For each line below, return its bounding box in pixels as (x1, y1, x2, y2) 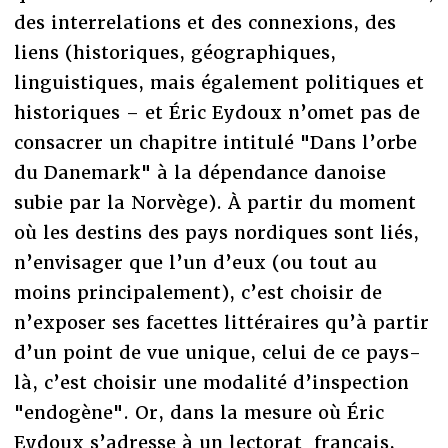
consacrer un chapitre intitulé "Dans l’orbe (13, 130, 417, 154)
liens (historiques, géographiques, (13, 40, 336, 64)
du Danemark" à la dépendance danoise (13, 160, 386, 184)
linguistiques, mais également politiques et (13, 70, 424, 94)
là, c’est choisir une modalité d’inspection (13, 370, 409, 394)
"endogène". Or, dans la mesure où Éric (13, 400, 384, 424)
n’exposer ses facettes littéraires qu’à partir (13, 310, 429, 334)
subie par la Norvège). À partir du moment (13, 190, 416, 214)
